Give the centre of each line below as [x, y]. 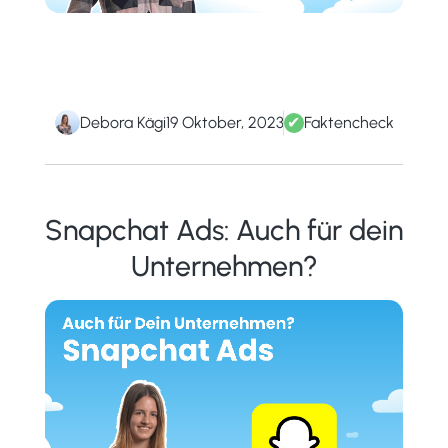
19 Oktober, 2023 [224, 122]
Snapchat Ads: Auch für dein [224, 230]
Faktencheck [348, 122]
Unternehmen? [224, 266]
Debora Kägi [122, 122]
